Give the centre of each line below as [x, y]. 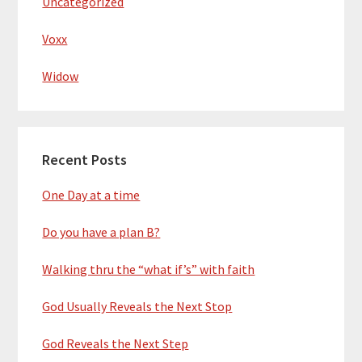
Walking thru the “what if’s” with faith [149, 269]
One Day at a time [91, 195]
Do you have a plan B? [101, 232]
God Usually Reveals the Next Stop [137, 306]
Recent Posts [85, 160]
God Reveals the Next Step [116, 343]
